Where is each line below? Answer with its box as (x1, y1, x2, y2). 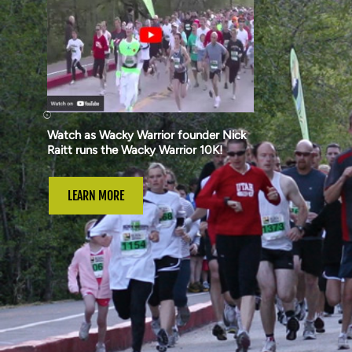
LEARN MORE (68, 187, 124, 203)
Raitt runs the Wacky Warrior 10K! (47, 142, 222, 157)
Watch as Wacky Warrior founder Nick (47, 127, 246, 142)
